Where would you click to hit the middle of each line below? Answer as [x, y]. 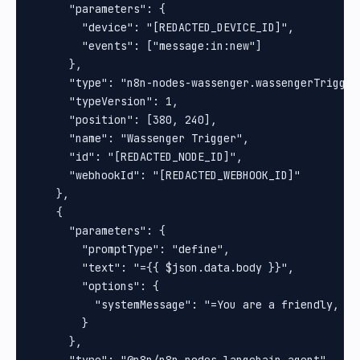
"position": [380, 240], [124, 120]
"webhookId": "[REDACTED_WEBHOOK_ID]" [166, 176]
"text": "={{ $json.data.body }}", [162, 268]
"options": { [95, 286]
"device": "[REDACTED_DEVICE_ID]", [162, 28]
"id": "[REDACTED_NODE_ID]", [137, 157]
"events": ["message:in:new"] [146, 46]
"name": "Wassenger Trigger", [140, 139]
